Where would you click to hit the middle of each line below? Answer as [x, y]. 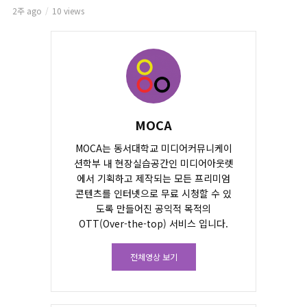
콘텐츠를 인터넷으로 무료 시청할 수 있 [153, 193]
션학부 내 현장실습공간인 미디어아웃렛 [153, 163]
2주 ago [27, 10]
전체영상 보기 [153, 256]
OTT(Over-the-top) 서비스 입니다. [153, 223]
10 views [68, 10]
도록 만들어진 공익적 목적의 [153, 208]
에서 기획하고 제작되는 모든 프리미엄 [153, 178]
